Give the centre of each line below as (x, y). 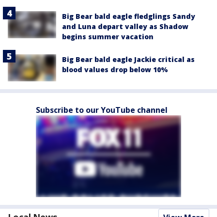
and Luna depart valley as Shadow (125, 26)
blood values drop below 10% (115, 70)
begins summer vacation (108, 37)
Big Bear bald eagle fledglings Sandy (129, 16)
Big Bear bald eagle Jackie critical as (128, 59)
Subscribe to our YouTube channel (102, 110)
